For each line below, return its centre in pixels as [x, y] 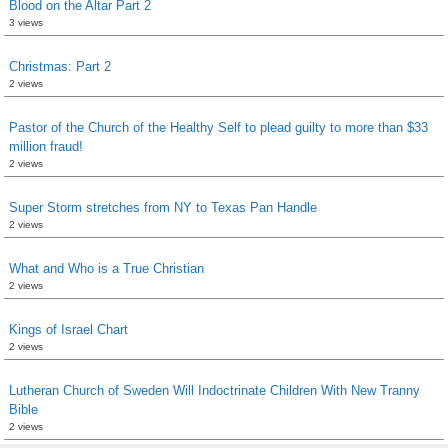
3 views [26, 22]
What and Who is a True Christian [106, 268]
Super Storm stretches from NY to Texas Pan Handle [163, 207]
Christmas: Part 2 [60, 66]
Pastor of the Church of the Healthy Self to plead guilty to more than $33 [218, 127]
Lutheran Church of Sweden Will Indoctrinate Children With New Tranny [214, 390]
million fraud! [46, 146]
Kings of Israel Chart [68, 329]
